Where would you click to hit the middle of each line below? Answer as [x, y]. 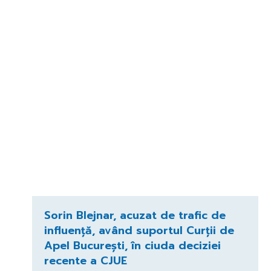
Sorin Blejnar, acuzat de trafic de [135, 215]
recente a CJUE [85, 260]
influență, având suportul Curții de [139, 230]
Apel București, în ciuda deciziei [132, 245]
